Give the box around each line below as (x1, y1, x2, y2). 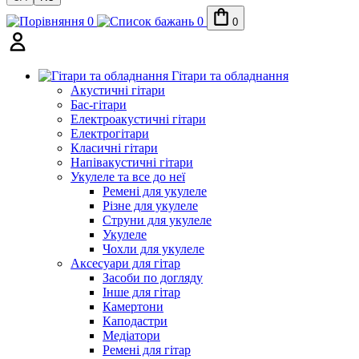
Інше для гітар (103, 285, 180, 299)
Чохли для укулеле (103, 242, 204, 256)
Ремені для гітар (103, 343, 191, 357)
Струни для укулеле (103, 213, 212, 227)
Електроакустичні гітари (71, 112, 206, 126)
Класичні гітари (71, 141, 158, 155)
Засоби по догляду (103, 271, 203, 284)
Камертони (103, 300, 163, 313)
